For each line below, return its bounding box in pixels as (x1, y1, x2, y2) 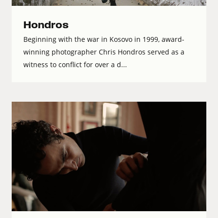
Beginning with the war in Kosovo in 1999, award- (23, 35, 184, 44)
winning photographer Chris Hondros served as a (23, 47, 184, 57)
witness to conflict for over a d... (23, 60, 127, 70)
